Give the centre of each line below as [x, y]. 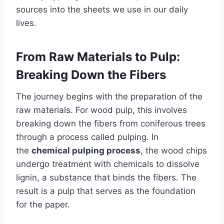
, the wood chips [174, 150]
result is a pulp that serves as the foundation [106, 191]
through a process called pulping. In [87, 137]
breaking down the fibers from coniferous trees [111, 123]
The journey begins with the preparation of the [109, 96]
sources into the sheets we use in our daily [102, 9]
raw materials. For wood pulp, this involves [101, 110]
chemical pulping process [86, 150]
